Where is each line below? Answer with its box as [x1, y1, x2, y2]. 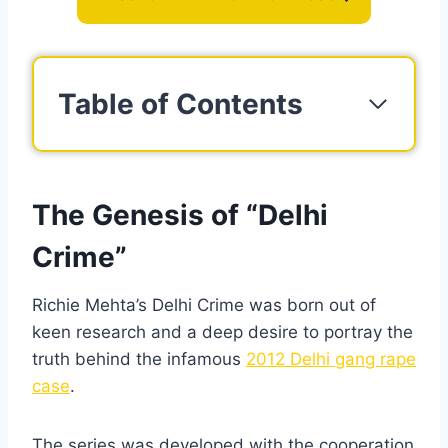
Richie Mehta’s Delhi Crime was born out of [32, 295, 376, 316]
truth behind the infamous [32, 349, 246, 370]
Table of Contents [58, 87, 303, 122]
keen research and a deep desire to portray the [32, 322, 413, 343]
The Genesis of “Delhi [32, 198, 328, 233]
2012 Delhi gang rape [246, 349, 416, 370]
